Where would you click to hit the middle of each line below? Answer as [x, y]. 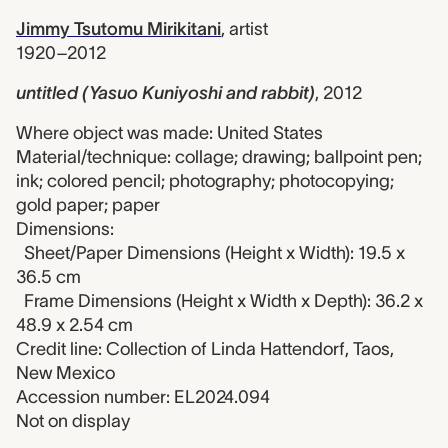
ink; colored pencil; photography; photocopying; [205, 181]
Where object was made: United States [169, 133]
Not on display [73, 421]
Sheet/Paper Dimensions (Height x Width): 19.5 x [214, 253]
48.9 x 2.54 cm [74, 325]
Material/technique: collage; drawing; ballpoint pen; [219, 157]
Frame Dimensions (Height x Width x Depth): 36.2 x [223, 301]
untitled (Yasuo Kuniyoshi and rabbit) [165, 93]
